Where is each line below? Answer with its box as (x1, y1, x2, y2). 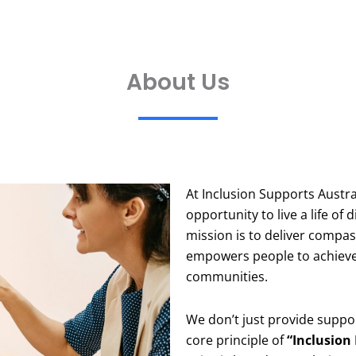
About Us (126, 66, 230, 98)
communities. (186, 267, 268, 285)
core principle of (186, 331, 287, 349)
